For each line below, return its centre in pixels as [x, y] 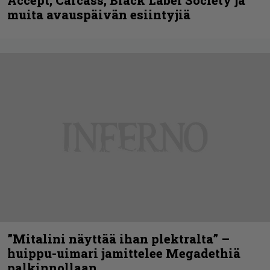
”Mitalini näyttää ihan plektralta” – [118, 238]
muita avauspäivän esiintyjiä [99, 14]
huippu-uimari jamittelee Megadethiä [124, 253]
